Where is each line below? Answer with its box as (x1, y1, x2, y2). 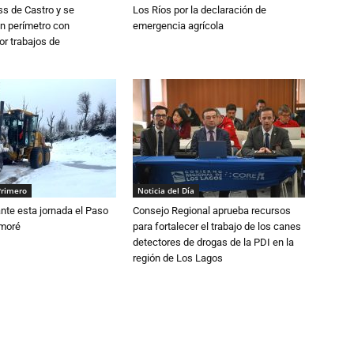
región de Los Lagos (133, 252, 223, 264)
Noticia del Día (137, 185, 194, 196)
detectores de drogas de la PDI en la (133, 236, 294, 248)
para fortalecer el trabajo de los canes (133, 220, 301, 232)
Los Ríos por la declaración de (133, 4, 266, 16)
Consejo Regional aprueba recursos (133, 205, 291, 217)
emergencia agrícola (133, 20, 224, 32)
